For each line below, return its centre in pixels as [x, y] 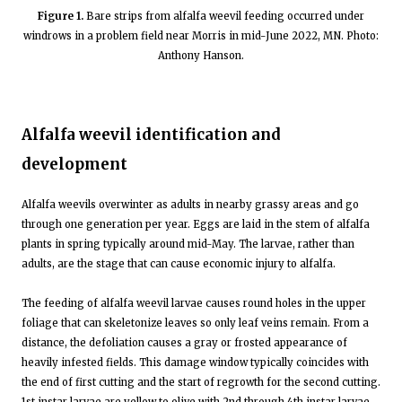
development [74, 164]
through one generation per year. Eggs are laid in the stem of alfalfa [196, 224]
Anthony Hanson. [201, 56]
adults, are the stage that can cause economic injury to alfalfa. [179, 263]
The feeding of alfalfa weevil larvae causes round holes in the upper [194, 303]
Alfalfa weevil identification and [151, 134]
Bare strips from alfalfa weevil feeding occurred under [224, 16]
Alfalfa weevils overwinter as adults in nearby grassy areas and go [190, 204]
